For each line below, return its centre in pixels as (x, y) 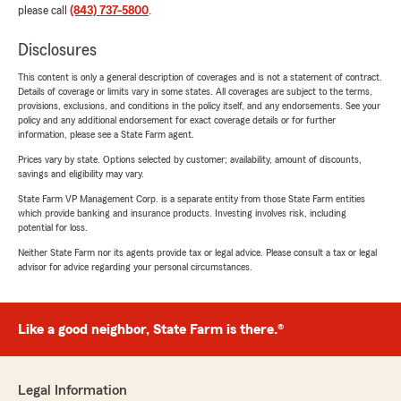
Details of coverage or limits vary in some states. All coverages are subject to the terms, (195, 92)
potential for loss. (53, 228)
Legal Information (73, 391)
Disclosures (57, 51)
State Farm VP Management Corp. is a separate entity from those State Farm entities (192, 199)
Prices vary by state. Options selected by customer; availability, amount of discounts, (190, 160)
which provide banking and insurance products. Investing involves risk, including (182, 213)
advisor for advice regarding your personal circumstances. (135, 267)
